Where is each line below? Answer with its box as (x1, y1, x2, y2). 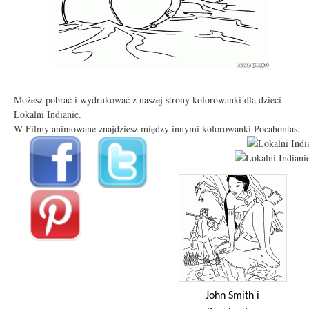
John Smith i (205, 290, 259, 301)
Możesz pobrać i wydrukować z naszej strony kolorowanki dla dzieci (14, 92, 281, 106)
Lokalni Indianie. (14, 107, 81, 121)
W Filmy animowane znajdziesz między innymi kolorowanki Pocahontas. (14, 121, 300, 135)
